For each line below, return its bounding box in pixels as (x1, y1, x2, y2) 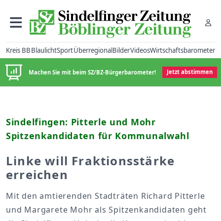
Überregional (73, 45, 112, 55)
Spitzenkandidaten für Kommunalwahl (6, 130, 189, 142)
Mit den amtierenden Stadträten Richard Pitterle (6, 190, 205, 201)
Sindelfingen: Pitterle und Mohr (6, 116, 156, 128)
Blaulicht (31, 45, 57, 55)
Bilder (112, 45, 130, 55)
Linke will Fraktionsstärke (6, 152, 175, 169)
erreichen (6, 166, 68, 183)
